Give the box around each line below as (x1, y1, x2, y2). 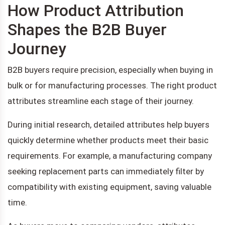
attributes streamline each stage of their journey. (8, 95, 194, 106)
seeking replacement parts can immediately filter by (8, 166, 204, 176)
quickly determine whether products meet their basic (8, 135, 208, 145)
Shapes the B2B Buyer (8, 20, 167, 39)
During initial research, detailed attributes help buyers (8, 119, 209, 130)
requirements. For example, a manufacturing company (8, 150, 212, 161)
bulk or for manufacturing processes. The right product (8, 80, 217, 90)
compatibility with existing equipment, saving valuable (8, 181, 211, 192)
